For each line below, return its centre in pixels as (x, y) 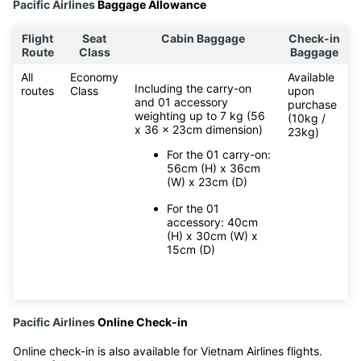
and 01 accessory (181, 102)
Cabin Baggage (203, 39)
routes (37, 91)
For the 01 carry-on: (219, 155)
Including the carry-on (193, 89)
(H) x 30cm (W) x (212, 236)
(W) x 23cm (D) (207, 182)
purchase (312, 105)
